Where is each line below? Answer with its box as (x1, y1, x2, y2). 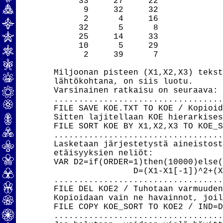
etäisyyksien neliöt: (53, 149, 153, 158)
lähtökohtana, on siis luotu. (53, 77, 193, 86)
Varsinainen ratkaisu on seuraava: (53, 86, 218, 95)
